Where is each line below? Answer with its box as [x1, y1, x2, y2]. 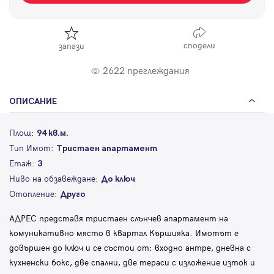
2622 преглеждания [103, 63, 190, 77]
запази [59, 40, 84, 52]
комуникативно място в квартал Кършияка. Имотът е [9, 227, 239, 239]
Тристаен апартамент [56, 143, 157, 154]
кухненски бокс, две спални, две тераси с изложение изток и [9, 256, 255, 268]
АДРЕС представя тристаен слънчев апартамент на [9, 212, 228, 224]
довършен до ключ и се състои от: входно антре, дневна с [9, 242, 251, 254]
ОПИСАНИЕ [9, 96, 57, 107]
